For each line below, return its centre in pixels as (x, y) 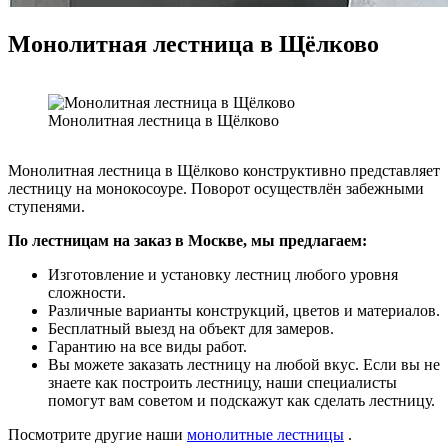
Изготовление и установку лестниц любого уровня (223, 274)
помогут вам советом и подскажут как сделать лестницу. (241, 400)
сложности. (87, 292)
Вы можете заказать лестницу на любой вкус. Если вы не (244, 364)
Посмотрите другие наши (97, 434)
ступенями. (46, 206)
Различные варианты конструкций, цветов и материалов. (244, 310)
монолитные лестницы (265, 434)
